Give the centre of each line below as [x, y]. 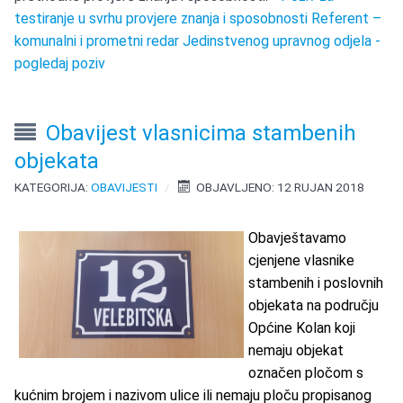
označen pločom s [306, 373]
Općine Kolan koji [302, 328]
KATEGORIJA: [53, 188]
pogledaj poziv [60, 64]
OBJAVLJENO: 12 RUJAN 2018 [281, 188]
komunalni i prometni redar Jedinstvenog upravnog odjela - [198, 41]
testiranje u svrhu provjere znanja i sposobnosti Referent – [198, 19]
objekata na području [314, 306]
